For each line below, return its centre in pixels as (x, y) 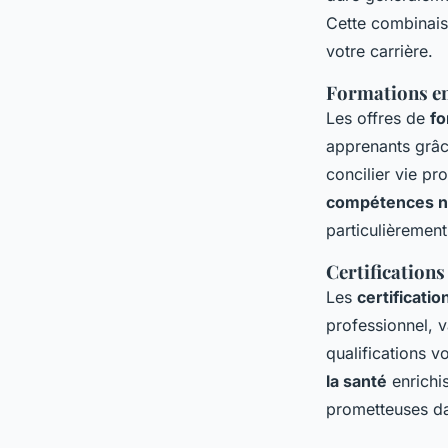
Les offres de (378, 117)
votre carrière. (379, 50)
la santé (356, 380)
